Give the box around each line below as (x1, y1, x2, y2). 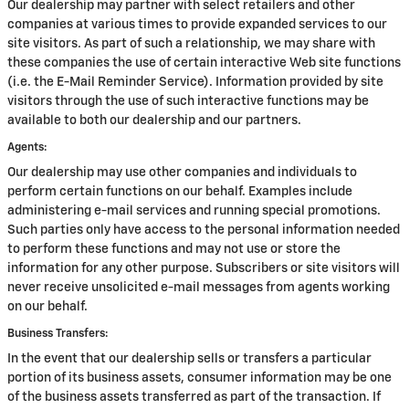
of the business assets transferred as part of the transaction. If (7, 391, 381, 404)
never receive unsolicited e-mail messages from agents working (7, 281, 390, 294)
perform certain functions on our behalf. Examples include (7, 185, 352, 198)
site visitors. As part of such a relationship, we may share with (7, 37, 375, 50)
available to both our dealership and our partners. (7, 114, 301, 127)
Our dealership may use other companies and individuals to (7, 166, 357, 179)
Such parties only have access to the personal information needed (7, 224, 400, 236)
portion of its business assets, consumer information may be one (7, 372, 392, 384)
